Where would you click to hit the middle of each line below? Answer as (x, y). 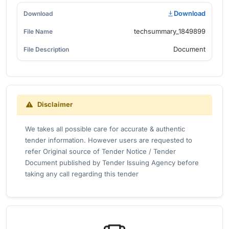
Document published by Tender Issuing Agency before (112, 163)
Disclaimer (54, 104)
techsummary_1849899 (170, 31)
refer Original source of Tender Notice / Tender (100, 151)
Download (190, 13)
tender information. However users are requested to (109, 140)
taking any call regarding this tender (82, 174)
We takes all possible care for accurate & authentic (105, 129)
